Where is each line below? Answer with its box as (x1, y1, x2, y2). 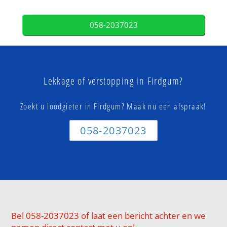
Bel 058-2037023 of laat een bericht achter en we (11, 210, 206, 222)
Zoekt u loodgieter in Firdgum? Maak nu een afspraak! (20, 100, 207, 112)
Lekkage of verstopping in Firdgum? (44, 73, 183, 88)
